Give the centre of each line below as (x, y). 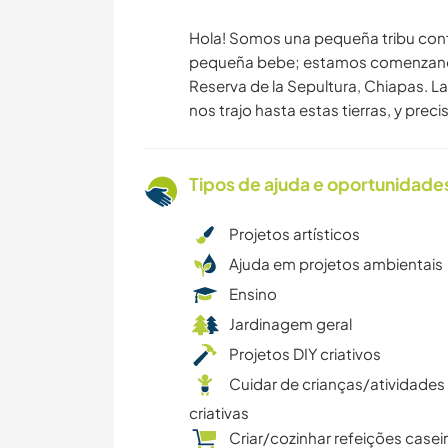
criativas (219, 413)
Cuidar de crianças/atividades (337, 384)
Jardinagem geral (290, 324)
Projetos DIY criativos (305, 354)
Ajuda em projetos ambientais (336, 264)
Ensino (253, 294)
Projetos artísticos (294, 234)
